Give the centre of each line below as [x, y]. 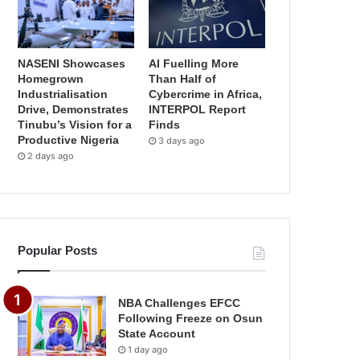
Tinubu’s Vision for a [75, 125]
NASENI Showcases [72, 64]
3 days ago [182, 141]
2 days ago [51, 156]
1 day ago [148, 350]
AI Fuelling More [194, 64]
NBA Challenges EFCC [180, 303]
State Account [157, 334]
